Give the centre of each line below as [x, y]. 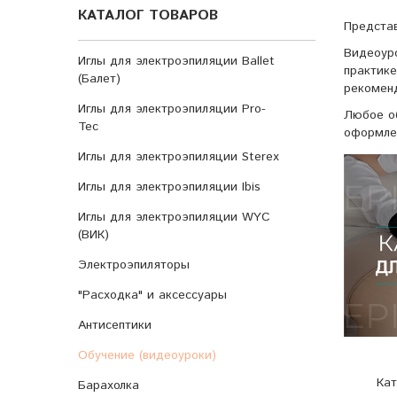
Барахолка [109, 385]
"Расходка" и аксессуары [152, 295]
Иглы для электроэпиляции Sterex [179, 157]
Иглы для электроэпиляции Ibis [169, 187]
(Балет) [99, 79]
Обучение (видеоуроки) [147, 355]
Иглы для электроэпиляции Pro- [172, 109]
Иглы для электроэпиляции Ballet [176, 61]
